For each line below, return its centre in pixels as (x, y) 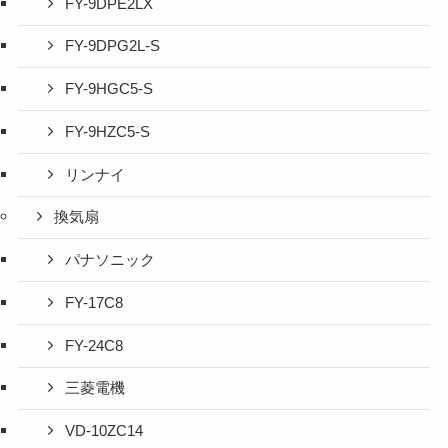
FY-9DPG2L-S (113, 46)
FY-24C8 (94, 345)
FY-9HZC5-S (108, 131)
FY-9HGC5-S (109, 89)
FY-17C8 (94, 302)
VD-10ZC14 (104, 431)
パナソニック (110, 260)
